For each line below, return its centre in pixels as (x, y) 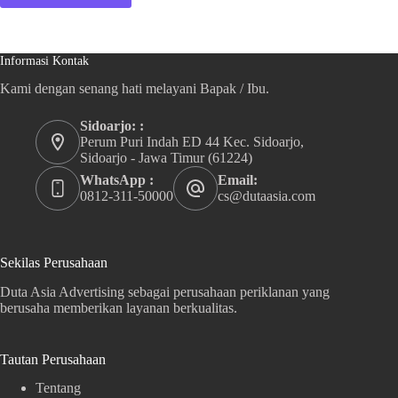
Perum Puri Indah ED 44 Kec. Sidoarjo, (192, 141)
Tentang (58, 388)
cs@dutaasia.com (267, 195)
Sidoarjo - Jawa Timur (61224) (166, 157)
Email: (238, 179)
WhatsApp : (117, 179)
